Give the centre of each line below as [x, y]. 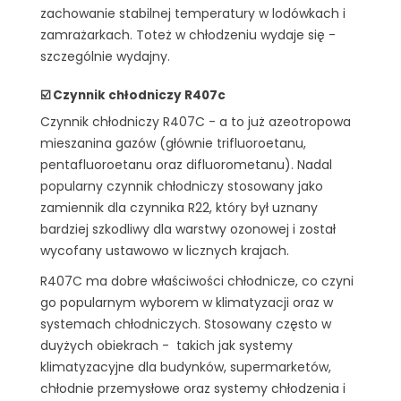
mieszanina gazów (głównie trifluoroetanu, [173, 144]
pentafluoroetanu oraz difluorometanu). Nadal [186, 165]
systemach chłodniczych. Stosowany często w [186, 324]
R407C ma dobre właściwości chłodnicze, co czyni [197, 282]
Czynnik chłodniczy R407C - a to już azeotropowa [196, 122]
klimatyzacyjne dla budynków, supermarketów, [186, 367]
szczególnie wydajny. [105, 56]
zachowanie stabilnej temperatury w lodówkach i [193, 13]
